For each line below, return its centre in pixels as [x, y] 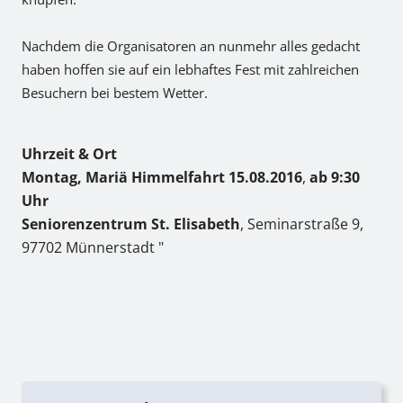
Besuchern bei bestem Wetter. [115, 93]
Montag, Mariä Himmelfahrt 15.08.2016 [162, 177]
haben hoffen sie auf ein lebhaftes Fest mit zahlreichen [190, 69]
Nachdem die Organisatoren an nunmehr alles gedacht [191, 46]
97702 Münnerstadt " [93, 247]
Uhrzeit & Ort [69, 154]
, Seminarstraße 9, [302, 224]
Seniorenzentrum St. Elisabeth [131, 224]
